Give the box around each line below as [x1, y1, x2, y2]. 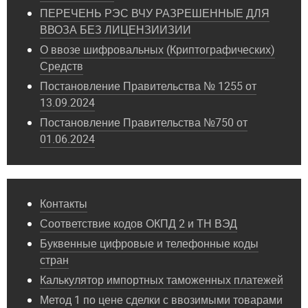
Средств [40, 58, 83, 75]
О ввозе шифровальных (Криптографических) [40, 42, 275, 58]
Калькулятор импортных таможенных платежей [40, 272, 283, 289]
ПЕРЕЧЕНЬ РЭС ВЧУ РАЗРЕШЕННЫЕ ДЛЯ [40, 5, 269, 22]
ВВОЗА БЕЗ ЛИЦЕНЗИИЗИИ [40, 22, 191, 38]
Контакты [40, 196, 87, 212]
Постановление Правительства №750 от [40, 115, 247, 131]
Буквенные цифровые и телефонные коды [40, 236, 258, 252]
